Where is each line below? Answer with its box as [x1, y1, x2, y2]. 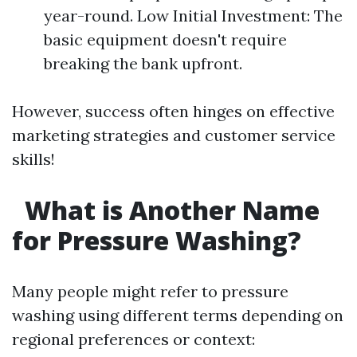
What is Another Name [18, 193, 320, 227]
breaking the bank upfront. [44, 53, 242, 73]
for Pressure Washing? [12, 223, 301, 257]
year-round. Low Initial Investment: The [44, 6, 343, 25]
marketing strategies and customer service [12, 125, 335, 145]
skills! [12, 149, 55, 169]
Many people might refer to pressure [12, 281, 288, 301]
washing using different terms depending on [12, 305, 343, 325]
